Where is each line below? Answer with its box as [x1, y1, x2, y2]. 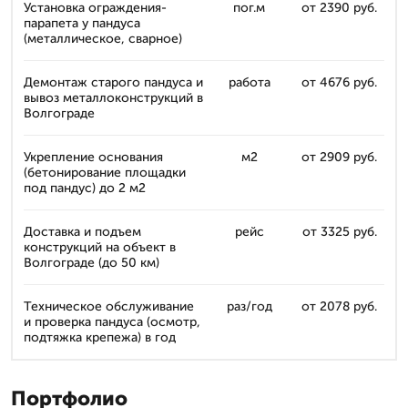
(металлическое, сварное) [24, 30, 182, 46]
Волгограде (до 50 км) [24, 254, 159, 270]
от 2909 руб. [301, 148, 377, 165]
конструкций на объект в [24, 239, 176, 255]
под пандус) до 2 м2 [24, 179, 146, 196]
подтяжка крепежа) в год [24, 329, 176, 345]
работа [228, 74, 270, 90]
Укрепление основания [24, 148, 163, 165]
